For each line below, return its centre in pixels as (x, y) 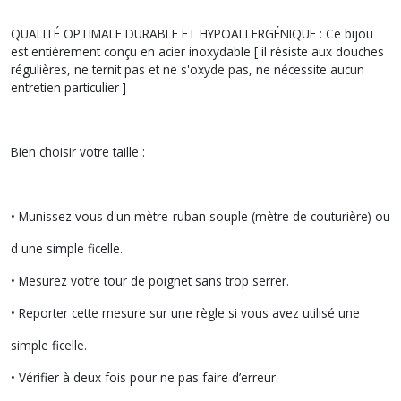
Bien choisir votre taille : (78, 152)
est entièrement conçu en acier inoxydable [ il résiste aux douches (197, 51)
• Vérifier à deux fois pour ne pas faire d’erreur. (145, 377)
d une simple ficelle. (67, 248)
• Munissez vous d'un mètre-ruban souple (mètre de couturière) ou (200, 216)
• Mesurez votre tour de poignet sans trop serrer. (150, 281)
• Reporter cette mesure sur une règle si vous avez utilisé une (185, 313)
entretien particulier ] (68, 87)
